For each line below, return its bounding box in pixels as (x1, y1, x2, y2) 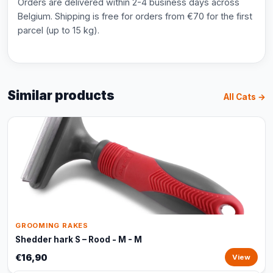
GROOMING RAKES (15, 221, 88, 230)
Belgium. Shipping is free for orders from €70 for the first (18, 11, 252, 21)
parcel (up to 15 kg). (18, 25, 99, 35)
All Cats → (224, 92, 266, 102)
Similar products (7, 88, 115, 103)
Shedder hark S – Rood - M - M (15, 235, 142, 244)
